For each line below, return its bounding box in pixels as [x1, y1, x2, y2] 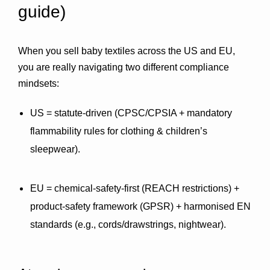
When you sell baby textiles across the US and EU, [18, 46, 235, 56]
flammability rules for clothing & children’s [30, 126, 207, 136]
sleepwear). [30, 144, 80, 154]
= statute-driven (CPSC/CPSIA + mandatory [44, 108, 232, 118]
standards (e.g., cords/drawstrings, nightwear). [30, 219, 226, 230]
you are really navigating [18, 62, 125, 72]
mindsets [18, 78, 57, 89]
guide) [18, 2, 66, 21]
